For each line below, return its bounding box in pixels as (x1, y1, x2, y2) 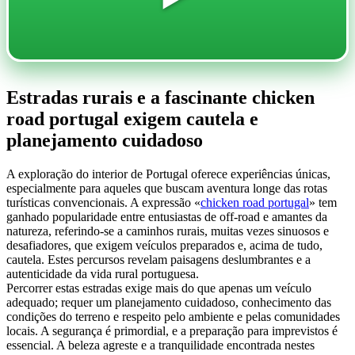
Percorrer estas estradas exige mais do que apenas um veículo (6, 281, 311, 295)
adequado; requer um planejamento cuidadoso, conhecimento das (6, 295, 331, 309)
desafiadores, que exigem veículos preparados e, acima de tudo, (6, 238, 323, 252)
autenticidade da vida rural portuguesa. (6, 266, 199, 281)
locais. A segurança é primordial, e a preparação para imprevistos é (6, 323, 338, 338)
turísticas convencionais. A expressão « (6, 195, 200, 209)
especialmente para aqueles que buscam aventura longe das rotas (6, 181, 327, 195)
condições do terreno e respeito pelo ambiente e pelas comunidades (6, 309, 340, 323)
